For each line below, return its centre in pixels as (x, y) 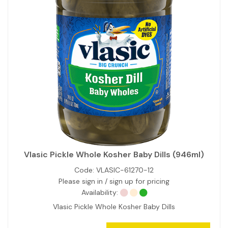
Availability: (99, 192)
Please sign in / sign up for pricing (114, 181)
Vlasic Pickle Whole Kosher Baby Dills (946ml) (114, 154)
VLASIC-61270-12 (124, 170)
